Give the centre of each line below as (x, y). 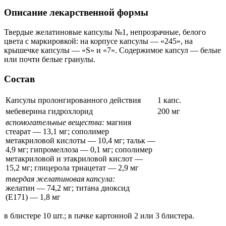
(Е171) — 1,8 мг (33, 197)
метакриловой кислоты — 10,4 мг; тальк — (80, 140)
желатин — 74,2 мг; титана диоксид (68, 188)
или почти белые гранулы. (50, 60)
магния (118, 122)
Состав (19, 79)
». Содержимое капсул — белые (166, 50)
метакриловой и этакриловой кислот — (74, 158)
